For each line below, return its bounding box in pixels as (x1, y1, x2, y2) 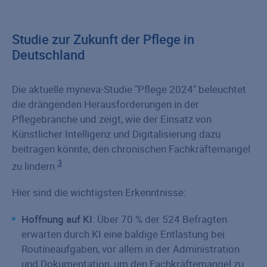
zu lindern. (12, 159, 57, 173)
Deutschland (12, 45, 85, 63)
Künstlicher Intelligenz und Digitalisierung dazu (12, 126, 221, 141)
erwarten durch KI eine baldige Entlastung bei (21, 227, 225, 241)
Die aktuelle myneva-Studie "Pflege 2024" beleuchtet (12, 82, 246, 96)
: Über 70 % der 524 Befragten (92, 212, 227, 226)
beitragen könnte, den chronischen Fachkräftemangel (12, 141, 250, 156)
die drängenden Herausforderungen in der (12, 97, 199, 111)
